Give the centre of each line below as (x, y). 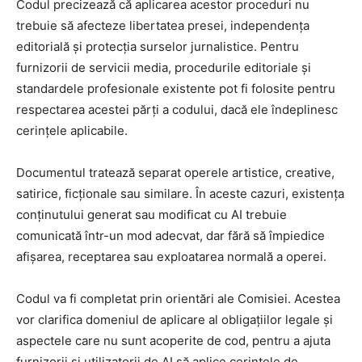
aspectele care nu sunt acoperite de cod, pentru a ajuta (173, 340)
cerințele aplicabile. (72, 130)
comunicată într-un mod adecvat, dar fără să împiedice (170, 235)
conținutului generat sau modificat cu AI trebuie (152, 214)
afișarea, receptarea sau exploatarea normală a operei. (171, 256)
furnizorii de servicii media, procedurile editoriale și (164, 67)
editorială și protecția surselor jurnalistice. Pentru (158, 46)
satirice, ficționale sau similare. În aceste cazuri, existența (180, 193)
